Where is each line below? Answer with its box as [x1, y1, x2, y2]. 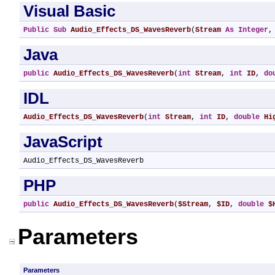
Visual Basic [23, 2, 115, 20]
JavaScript [23, 133, 103, 151]
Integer [238, 26, 268, 34]
